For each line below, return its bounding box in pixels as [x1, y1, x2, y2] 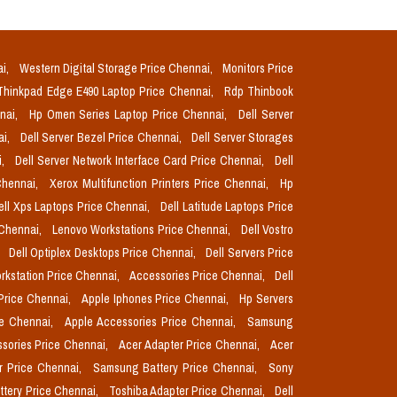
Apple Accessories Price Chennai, [65, 314, 241, 330]
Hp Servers [239, 291, 294, 307]
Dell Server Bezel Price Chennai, [19, 129, 184, 145]
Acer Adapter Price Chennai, [118, 337, 264, 353]
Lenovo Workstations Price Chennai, [51, 222, 234, 237]
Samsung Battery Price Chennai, [92, 360, 262, 376]
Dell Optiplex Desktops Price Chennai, [8, 245, 199, 261]
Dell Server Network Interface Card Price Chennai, [15, 152, 268, 168]
